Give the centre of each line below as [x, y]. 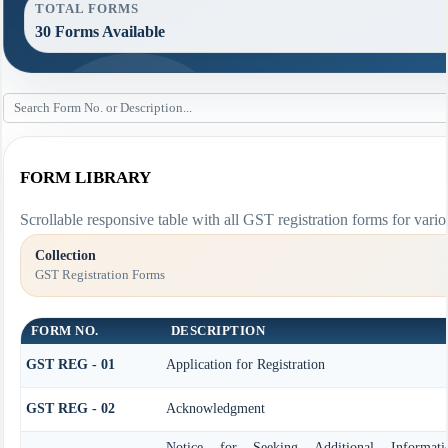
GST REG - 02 [70, 408]
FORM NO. [64, 330]
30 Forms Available [99, 32]
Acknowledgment [215, 408]
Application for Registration [245, 364]
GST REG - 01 [70, 364]
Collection [65, 256]
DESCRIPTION [218, 330]
